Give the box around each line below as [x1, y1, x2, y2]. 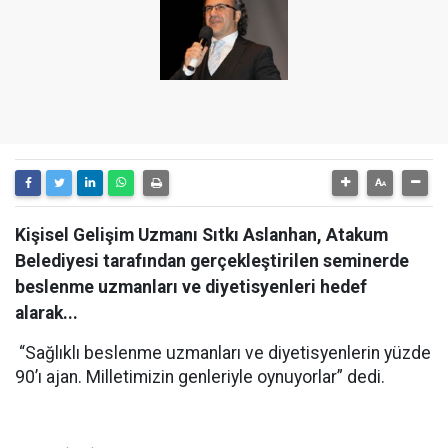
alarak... [15, 303, 78, 323]
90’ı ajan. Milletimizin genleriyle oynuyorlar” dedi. [15, 367, 385, 387]
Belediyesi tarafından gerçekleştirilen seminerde [15, 251, 409, 271]
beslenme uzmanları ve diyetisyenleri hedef [15, 277, 367, 297]
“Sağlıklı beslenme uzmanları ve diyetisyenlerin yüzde [15, 343, 431, 363]
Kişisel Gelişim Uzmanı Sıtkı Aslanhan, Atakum [15, 225, 388, 245]
